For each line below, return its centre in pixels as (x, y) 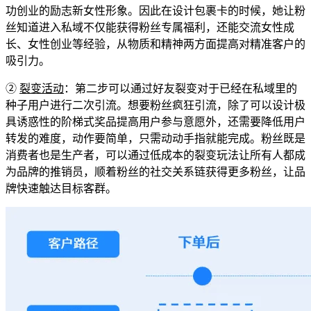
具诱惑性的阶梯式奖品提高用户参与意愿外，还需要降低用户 (155, 121)
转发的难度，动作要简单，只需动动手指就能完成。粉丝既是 (155, 138)
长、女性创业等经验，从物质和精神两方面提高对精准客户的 (155, 44)
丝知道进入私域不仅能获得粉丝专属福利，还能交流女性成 (150, 27)
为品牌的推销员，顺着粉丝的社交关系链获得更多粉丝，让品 (155, 171)
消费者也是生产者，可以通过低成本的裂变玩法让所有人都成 (155, 155)
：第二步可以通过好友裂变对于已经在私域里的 (180, 88)
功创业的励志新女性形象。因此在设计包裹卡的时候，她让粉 (155, 10)
